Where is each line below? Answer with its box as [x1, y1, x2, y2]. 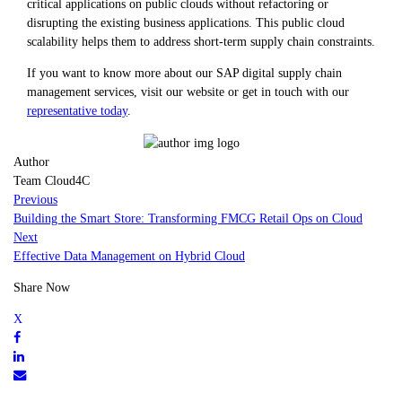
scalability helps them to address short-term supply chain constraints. [27, 33, 375, 48]
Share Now [13, 279, 70, 294]
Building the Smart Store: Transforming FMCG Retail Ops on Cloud [13, 210, 363, 225]
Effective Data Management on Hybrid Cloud [13, 248, 245, 263]
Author [13, 153, 49, 169]
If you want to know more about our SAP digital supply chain [27, 66, 342, 81]
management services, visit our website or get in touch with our [27, 84, 349, 100]
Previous [13, 191, 57, 206]
